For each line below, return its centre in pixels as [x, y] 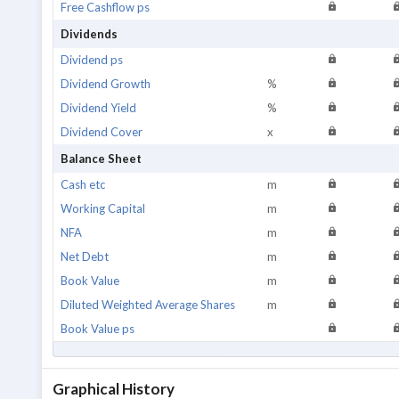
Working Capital [103, 208]
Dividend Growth [106, 84]
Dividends [89, 34]
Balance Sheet [101, 159]
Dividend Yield [98, 108]
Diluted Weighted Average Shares [148, 305]
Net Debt [85, 256]
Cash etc [83, 184]
